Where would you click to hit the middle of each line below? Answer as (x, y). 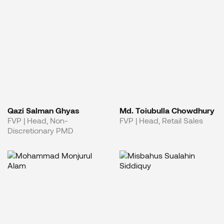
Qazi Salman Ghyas (43, 110)
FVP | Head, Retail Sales (161, 120)
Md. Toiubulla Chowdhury (167, 110)
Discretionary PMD (40, 130)
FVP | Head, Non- (38, 120)
